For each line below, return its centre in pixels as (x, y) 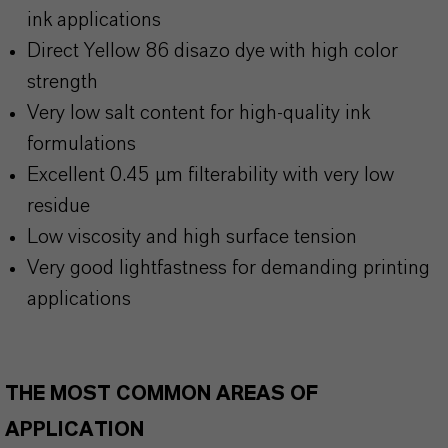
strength (62, 82)
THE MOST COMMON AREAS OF (161, 394)
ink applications (94, 20)
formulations (81, 144)
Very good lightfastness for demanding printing (228, 268)
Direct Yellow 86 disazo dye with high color (212, 51)
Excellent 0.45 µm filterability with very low (210, 175)
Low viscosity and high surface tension (192, 237)
